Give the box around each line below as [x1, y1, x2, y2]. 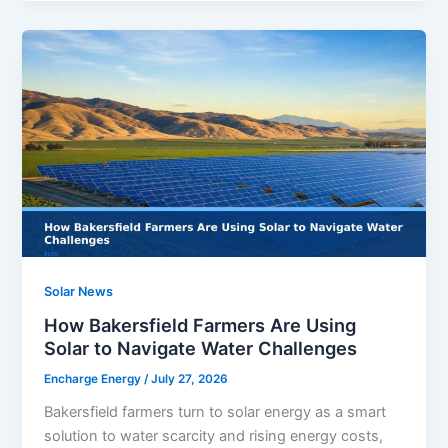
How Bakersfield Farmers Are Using [44, 314, 357, 337]
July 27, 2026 [151, 372, 229, 387]
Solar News [44, 283, 114, 299]
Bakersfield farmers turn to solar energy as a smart [44, 402, 387, 421]
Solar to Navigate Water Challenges [44, 337, 358, 360]
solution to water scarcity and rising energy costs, [44, 426, 384, 445]
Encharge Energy [44, 372, 145, 387]
